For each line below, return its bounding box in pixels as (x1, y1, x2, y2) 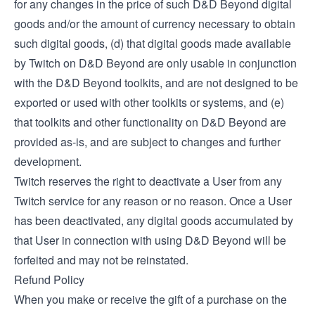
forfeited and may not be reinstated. (14, 252, 188, 268)
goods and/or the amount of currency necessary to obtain (14, 15, 295, 32)
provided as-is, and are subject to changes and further (14, 134, 281, 150)
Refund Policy (14, 271, 84, 288)
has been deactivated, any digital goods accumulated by (14, 212, 293, 229)
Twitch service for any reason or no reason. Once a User (14, 193, 292, 209)
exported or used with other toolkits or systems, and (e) (14, 94, 284, 110)
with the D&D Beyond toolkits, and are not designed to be (14, 75, 298, 91)
